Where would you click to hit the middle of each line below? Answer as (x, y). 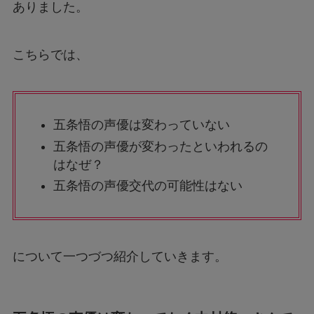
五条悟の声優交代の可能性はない (148, 186)
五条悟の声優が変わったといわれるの (160, 146)
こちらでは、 (50, 55)
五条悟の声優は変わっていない (141, 125)
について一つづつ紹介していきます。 (120, 256)
